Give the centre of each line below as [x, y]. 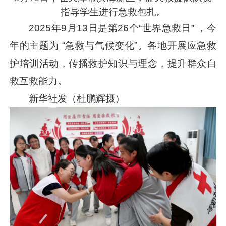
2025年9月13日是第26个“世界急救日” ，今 [123, 28]
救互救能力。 [39, 81]
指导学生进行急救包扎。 [113, 12]
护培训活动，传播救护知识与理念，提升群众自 [113, 64]
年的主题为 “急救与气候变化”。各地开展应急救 [113, 46]
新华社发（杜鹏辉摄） [77, 99]
